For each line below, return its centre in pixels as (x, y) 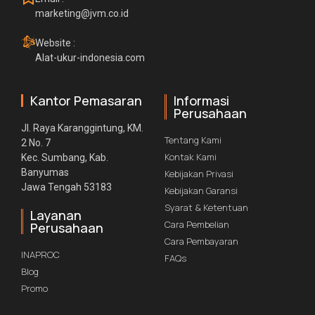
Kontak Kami (191, 156)
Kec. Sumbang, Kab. (65, 157)
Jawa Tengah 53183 (66, 187)
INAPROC (40, 254)
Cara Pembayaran (201, 241)
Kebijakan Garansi (201, 190)
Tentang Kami (193, 140)
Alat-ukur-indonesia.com (90, 57)
